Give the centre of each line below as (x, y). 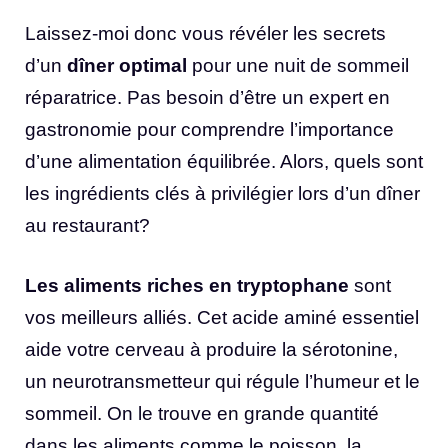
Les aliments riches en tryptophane (187, 286)
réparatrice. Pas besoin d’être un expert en (207, 97)
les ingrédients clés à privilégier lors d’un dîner (222, 193)
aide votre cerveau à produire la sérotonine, (211, 350)
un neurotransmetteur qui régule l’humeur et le (222, 382)
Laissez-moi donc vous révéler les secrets (205, 33)
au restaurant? (87, 225)
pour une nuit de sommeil (298, 65)
